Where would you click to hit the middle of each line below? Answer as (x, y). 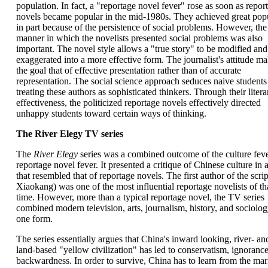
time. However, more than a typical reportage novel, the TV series (140, 197)
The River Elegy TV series (69, 134)
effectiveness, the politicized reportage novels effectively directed (138, 103)
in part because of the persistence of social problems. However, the (141, 27)
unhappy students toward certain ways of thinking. (111, 113)
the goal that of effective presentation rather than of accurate (128, 70)
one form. (34, 219)
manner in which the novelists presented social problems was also (139, 38)
